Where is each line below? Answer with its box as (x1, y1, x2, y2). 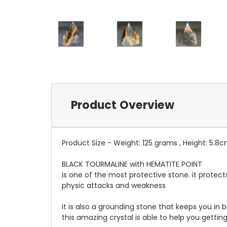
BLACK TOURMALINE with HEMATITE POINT (62, 159, 202, 169)
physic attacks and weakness (62, 180, 166, 191)
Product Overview (70, 97, 174, 113)
